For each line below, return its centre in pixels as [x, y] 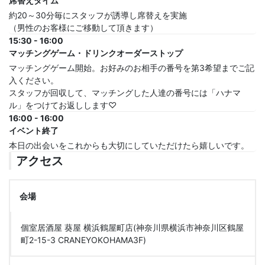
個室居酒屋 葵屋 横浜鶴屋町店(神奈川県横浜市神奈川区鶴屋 [132, 227]
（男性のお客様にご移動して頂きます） [83, 27]
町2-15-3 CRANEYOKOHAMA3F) [83, 240]
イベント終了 [34, 130]
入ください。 [34, 80]
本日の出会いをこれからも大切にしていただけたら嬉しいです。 [129, 145]
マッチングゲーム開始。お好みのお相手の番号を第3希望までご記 [132, 67]
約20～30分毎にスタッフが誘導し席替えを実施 [98, 15]
